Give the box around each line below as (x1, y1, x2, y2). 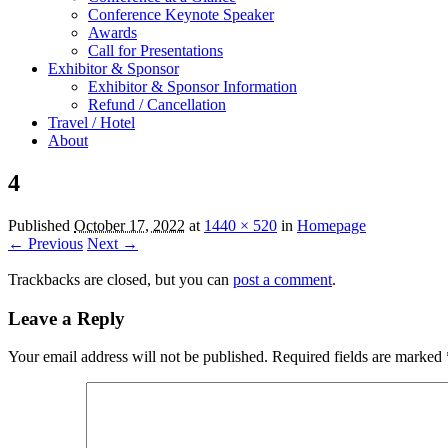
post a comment (233, 270, 332, 288)
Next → (87, 234, 138, 252)
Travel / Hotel (48, 114, 135, 131)
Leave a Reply (8, 307, 125, 329)
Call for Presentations (88, 42, 223, 59)
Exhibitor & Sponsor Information (88, 78, 297, 95)
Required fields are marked (272, 348, 446, 366)
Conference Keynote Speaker (88, 6, 274, 23)
